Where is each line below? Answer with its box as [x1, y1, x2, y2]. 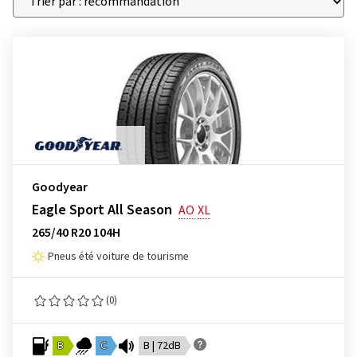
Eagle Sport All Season [32, 200, 172, 220]
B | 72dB [143, 338, 181, 354]
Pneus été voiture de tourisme [48, 249, 189, 265]
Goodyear [32, 178, 88, 196]
